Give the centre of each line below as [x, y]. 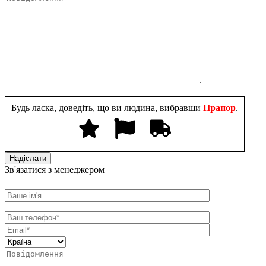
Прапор [218, 107]
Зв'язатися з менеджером [55, 169]
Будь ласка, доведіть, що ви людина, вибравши [106, 107]
